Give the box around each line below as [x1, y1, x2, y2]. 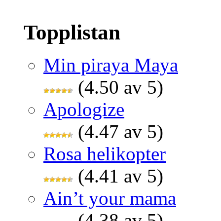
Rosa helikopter [43, 143, 166, 165]
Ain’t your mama [43, 187, 176, 209]
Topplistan [24, 20, 120, 44]
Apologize [43, 99, 124, 120]
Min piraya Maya [43, 54, 178, 76]
